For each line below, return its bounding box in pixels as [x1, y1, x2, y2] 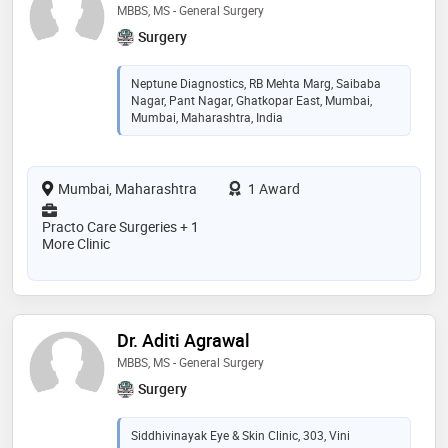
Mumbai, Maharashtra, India [131, 108, 283, 125]
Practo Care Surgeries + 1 [42, 216, 199, 236]
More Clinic [42, 233, 110, 253]
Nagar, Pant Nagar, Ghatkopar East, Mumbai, [131, 91, 372, 108]
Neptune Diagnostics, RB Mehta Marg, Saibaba [131, 74, 381, 91]
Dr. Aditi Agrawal [117, 327, 250, 352]
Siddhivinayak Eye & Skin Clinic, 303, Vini [131, 426, 350, 443]
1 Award [245, 178, 300, 198]
